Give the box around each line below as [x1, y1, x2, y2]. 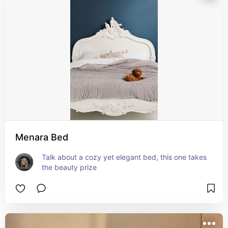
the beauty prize [42, 163, 97, 172]
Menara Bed [15, 132, 68, 142]
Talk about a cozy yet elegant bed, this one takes [42, 153, 207, 161]
